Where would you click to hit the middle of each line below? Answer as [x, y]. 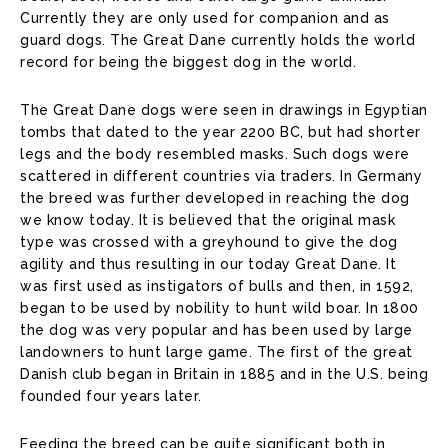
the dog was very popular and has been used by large [216, 330]
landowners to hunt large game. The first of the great [216, 352]
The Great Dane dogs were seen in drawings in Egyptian [224, 110]
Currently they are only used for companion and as [205, 18]
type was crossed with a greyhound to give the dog [209, 242]
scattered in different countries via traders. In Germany [221, 176]
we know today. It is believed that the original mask [207, 220]
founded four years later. [111, 396]
